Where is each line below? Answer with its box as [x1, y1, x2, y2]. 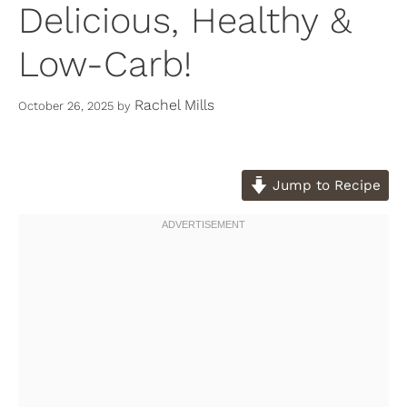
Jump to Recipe [268, 176, 381, 194]
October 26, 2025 [18, 98, 114, 113]
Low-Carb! [18, 43, 192, 86]
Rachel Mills [134, 95, 214, 114]
